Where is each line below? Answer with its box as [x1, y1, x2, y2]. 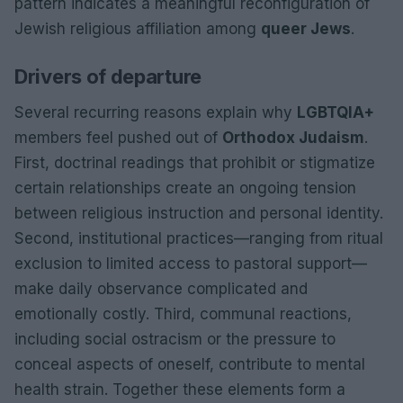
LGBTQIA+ [297, 103, 374, 121]
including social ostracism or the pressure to [14, 329, 336, 348]
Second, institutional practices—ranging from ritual [14, 228, 383, 247]
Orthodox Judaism [222, 128, 364, 147]
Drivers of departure [14, 64, 201, 88]
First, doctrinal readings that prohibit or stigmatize [14, 153, 375, 172]
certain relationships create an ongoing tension [14, 178, 356, 197]
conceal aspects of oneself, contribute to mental [14, 354, 365, 373]
